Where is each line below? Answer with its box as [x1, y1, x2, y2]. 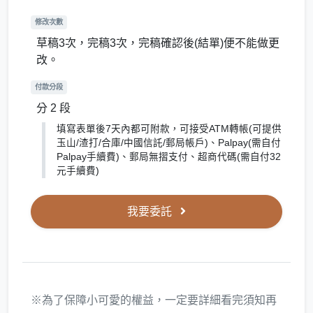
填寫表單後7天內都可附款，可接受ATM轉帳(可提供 [56, 123, 282, 134]
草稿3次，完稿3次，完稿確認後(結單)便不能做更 [36, 36, 279, 49]
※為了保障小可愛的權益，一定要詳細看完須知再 [31, 294, 277, 307]
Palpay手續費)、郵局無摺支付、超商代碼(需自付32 [56, 151, 281, 162]
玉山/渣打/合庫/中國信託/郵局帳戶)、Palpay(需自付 [56, 137, 281, 148]
